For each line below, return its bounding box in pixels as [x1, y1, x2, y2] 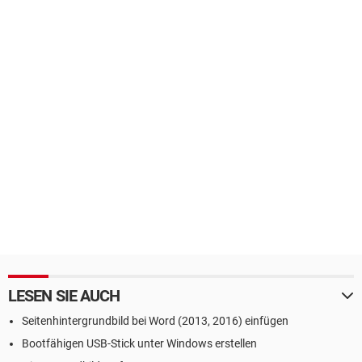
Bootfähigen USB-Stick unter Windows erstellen [22, 337, 257, 350]
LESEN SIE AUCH [8, 286, 120, 305]
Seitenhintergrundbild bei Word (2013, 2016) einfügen [22, 314, 288, 327]
